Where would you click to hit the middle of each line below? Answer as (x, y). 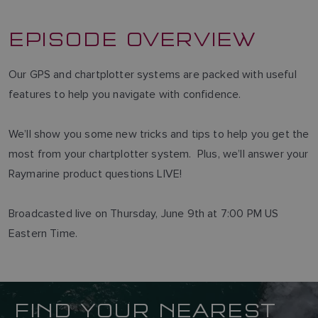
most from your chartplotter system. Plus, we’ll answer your (159, 153)
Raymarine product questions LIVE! (100, 173)
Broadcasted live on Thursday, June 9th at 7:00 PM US (144, 213)
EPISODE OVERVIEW (132, 37)
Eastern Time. (43, 233)
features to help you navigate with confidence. (129, 94)
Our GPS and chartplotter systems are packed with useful (153, 74)
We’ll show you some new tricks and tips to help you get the (159, 133)
